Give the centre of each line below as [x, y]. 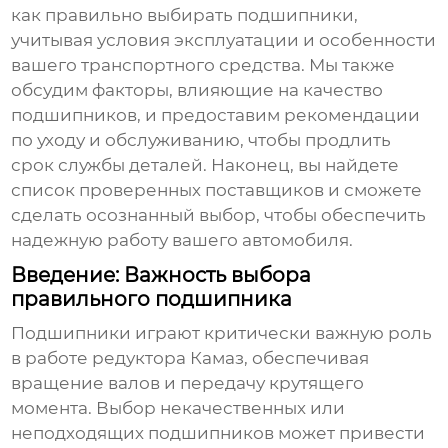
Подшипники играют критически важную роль [222, 333]
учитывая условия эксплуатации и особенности [224, 40]
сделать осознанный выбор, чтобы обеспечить [219, 215]
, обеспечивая [307, 358]
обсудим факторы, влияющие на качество [197, 90]
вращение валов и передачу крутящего [188, 383]
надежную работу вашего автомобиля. [182, 240]
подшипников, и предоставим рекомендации [216, 115]
